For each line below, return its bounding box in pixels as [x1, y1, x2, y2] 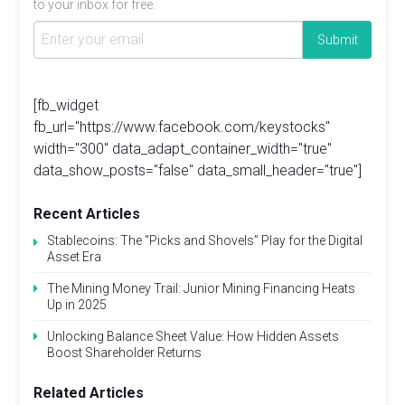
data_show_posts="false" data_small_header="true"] [33, 161, 362, 179]
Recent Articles [33, 204, 140, 222]
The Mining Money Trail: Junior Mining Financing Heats [47, 280, 355, 296]
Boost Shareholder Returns [47, 344, 202, 360]
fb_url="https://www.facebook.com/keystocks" [33, 118, 330, 136]
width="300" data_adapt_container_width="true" [33, 139, 332, 157]
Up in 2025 [47, 297, 107, 312]
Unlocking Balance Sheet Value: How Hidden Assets [47, 328, 339, 344]
